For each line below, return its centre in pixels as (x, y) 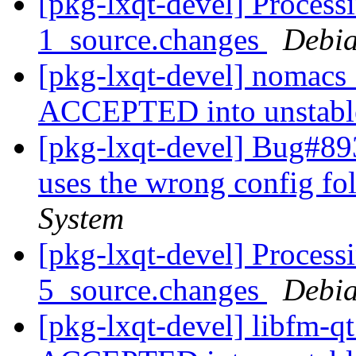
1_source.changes (153, 40)
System (81, 219)
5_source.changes (153, 290)
